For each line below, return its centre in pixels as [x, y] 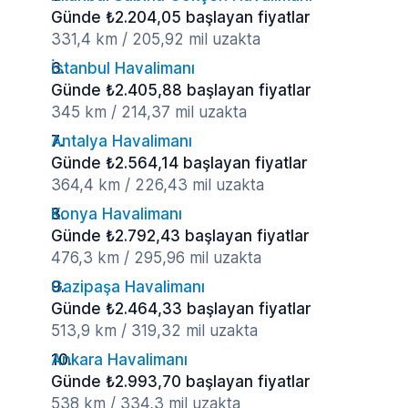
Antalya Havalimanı [122, 141]
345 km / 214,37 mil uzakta [149, 112]
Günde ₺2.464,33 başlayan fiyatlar [181, 309]
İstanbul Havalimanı [123, 68]
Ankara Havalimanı [119, 360]
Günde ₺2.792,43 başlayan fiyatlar [180, 236]
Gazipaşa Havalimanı [128, 287]
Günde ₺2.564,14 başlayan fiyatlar [179, 163]
